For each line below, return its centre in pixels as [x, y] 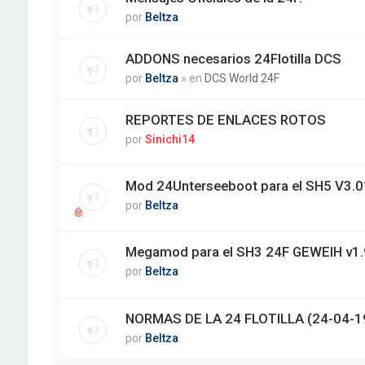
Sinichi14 [169, 139]
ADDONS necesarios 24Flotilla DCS [233, 59]
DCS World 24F [242, 78]
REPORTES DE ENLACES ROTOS [225, 120]
